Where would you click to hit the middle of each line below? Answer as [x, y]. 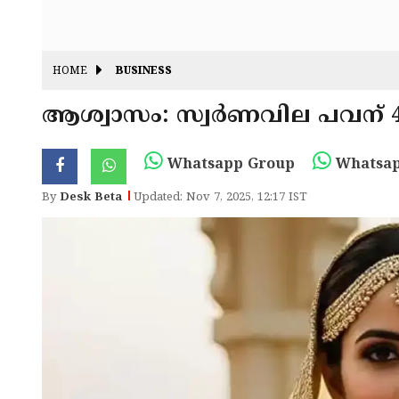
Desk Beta [91, 198]
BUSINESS [144, 72]
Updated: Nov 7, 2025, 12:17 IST [220, 198]
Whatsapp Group [229, 165]
